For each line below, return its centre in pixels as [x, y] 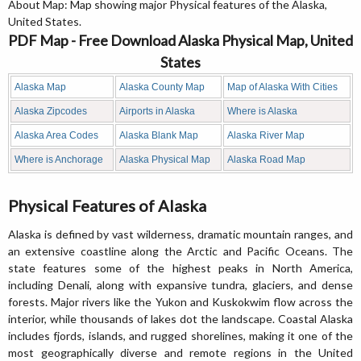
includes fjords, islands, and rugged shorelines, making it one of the [180, 336]
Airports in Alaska [157, 112]
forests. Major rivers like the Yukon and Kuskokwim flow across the [180, 302]
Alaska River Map [266, 136]
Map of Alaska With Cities [282, 87]
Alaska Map [40, 87]
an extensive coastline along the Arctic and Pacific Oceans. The [180, 251]
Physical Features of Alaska [107, 206]
